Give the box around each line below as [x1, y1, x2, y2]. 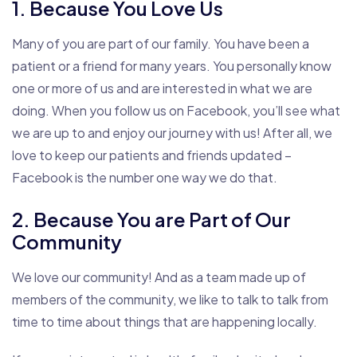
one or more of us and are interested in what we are [12, 80, 312, 97]
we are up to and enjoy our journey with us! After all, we [12, 124, 332, 142]
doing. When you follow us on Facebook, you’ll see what [12, 102, 340, 120]
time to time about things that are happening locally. [12, 312, 317, 330]
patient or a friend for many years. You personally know [12, 57, 331, 75]
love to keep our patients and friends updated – [12, 147, 292, 164]
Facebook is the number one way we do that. [12, 169, 277, 186]
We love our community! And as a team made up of [12, 268, 306, 285]
